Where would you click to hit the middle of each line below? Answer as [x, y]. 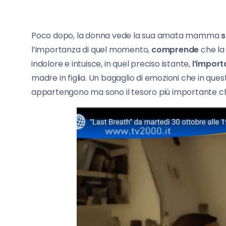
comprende [174, 49]
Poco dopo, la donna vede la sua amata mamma [125, 35]
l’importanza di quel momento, [91, 49]
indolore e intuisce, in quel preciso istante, [111, 64]
